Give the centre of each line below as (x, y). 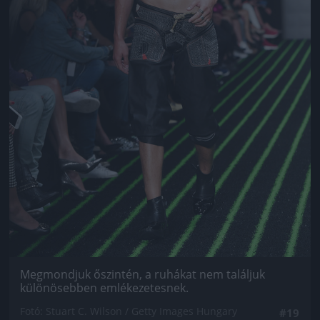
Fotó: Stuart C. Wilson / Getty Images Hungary (129, 311)
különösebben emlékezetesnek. (104, 287)
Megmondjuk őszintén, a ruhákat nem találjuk (142, 274)
